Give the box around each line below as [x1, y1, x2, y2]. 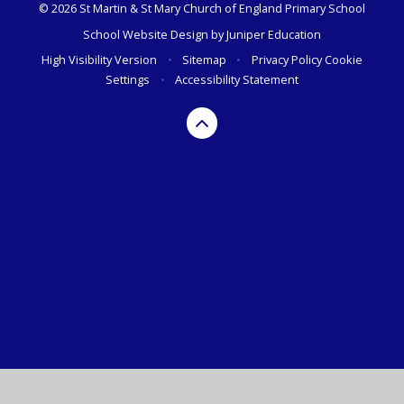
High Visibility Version [41, 51, 158, 69]
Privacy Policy [251, 51, 322, 69]
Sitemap [182, 51, 226, 69]
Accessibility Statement [174, 71, 298, 88]
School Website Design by [83, 25, 226, 42]
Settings [106, 71, 151, 88]
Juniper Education [226, 25, 321, 42]
